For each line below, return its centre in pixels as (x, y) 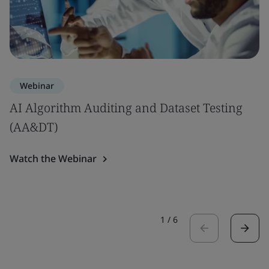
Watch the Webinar (53, 159)
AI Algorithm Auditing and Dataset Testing (126, 108)
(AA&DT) (34, 127)
